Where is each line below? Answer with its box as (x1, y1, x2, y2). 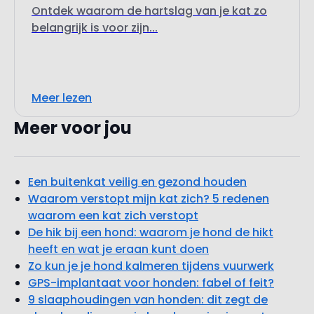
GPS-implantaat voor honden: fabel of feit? (28, 275, 274, 292)
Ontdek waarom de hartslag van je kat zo (32, 3, 267, 20)
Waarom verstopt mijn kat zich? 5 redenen (28, 191, 269, 207)
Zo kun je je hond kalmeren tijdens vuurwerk (28, 258, 274, 275)
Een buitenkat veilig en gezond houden (28, 174, 247, 191)
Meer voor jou (14, 116, 132, 140)
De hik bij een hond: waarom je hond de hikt (28, 224, 273, 241)
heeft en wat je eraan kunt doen (28, 241, 209, 258)
